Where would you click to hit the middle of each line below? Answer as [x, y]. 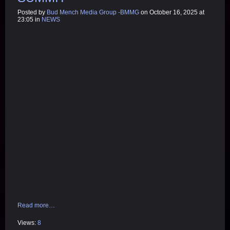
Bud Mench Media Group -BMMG [93, 13]
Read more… [36, 206]
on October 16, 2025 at [172, 13]
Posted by [32, 13]
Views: [27, 223]
